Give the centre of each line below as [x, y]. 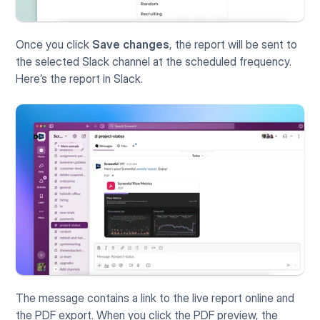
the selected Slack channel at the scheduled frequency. [154, 62]
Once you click [54, 45]
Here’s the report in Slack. [80, 79]
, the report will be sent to [234, 45]
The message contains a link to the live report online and [155, 297]
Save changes [131, 45]
